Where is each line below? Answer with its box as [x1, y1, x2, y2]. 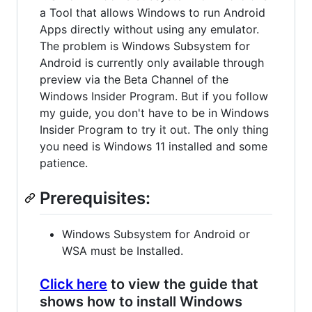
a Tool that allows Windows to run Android [40, 5, 265, 19]
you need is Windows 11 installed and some [40, 139, 267, 153]
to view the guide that [107, 275, 258, 292]
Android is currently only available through [40, 55, 264, 70]
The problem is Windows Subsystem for [40, 38, 250, 53]
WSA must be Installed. [62, 243, 183, 258]
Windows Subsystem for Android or [62, 226, 250, 241]
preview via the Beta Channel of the [40, 72, 228, 86]
